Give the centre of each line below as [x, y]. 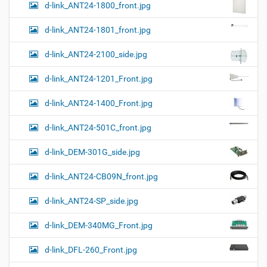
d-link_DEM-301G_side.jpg [92, 152]
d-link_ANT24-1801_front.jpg [98, 30]
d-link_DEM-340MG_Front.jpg [99, 226]
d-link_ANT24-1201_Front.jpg [99, 79]
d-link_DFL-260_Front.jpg [91, 250]
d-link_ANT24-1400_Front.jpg [99, 103]
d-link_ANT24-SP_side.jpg [91, 201]
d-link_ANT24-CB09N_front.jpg [101, 177]
